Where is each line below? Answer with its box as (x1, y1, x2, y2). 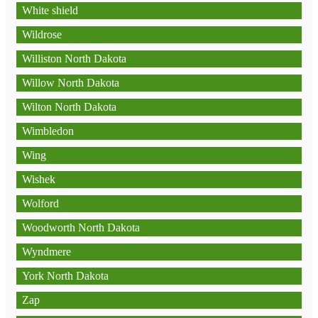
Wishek (22, 173, 55, 185)
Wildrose (22, 28, 62, 40)
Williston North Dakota (22, 53, 126, 65)
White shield (22, 4, 78, 16)
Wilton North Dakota (22, 101, 116, 113)
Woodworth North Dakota (22, 221, 140, 234)
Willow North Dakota (22, 77, 119, 89)
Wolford (22, 197, 59, 209)
